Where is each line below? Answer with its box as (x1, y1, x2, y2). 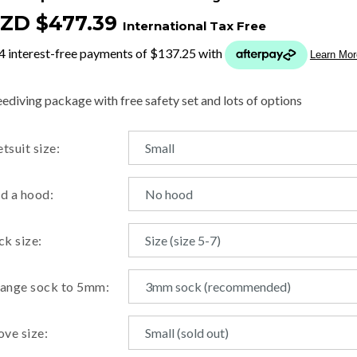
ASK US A (206, 131, 270, 146)
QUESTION (202, 151, 274, 167)
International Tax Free (122, 18, 266, 33)
